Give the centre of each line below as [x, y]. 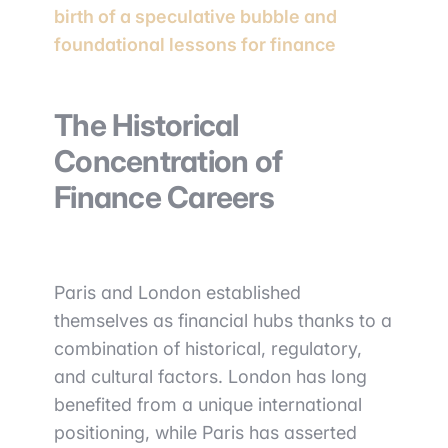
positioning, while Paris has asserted [205, 432]
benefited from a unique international [208, 404]
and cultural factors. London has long [210, 376]
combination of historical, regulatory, [208, 348]
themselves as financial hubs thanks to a [223, 320]
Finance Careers [164, 197]
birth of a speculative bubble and [195, 16]
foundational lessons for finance [195, 44]
